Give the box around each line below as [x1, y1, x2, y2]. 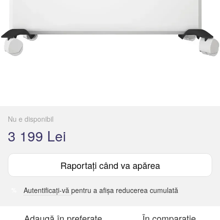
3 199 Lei [8, 126, 66, 145]
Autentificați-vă [24, 185, 71, 195]
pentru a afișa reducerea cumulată [71, 185, 178, 195]
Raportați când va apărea [60, 159, 160, 171]
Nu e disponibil [8, 114, 54, 124]
